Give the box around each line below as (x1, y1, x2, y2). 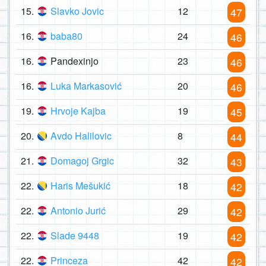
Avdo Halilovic (50, 129, 112, 143)
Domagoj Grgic (50, 154, 114, 168)
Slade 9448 (50, 229, 99, 243)
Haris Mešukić (50, 179, 110, 193)
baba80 (50, 29, 83, 43)
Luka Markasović (50, 79, 122, 93)
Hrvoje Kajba (50, 104, 106, 118)
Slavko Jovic (50, 4, 104, 18)
